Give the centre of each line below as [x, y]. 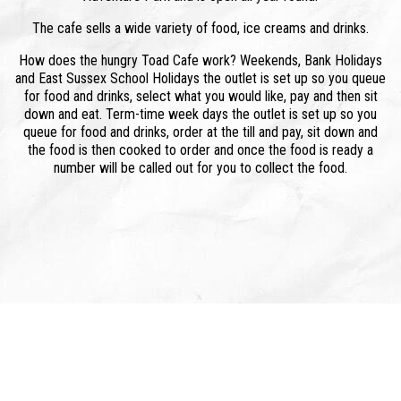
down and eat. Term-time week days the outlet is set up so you [200, 114]
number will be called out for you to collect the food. [200, 168]
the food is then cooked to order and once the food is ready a [200, 150]
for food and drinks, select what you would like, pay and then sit [200, 96]
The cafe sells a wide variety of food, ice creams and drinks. [200, 28]
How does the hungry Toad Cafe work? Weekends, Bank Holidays [200, 60]
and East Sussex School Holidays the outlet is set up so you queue [200, 78]
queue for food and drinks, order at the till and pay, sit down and [200, 132]
